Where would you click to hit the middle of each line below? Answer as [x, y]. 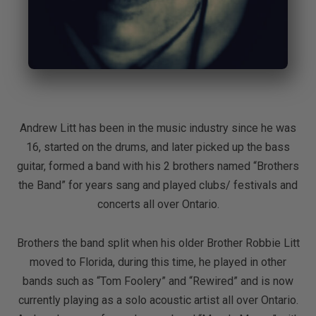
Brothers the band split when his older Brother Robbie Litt [158, 243]
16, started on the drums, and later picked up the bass [158, 147]
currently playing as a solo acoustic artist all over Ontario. [158, 300]
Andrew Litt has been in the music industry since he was [158, 128]
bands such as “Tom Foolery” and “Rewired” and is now [158, 281]
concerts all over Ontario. [158, 204]
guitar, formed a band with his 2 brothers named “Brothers [158, 166]
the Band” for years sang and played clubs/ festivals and [158, 185]
